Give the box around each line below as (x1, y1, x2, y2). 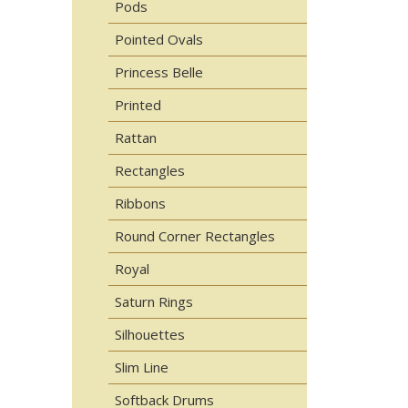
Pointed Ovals (114, 30, 203, 48)
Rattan (114, 128, 157, 147)
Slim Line (114, 358, 168, 376)
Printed (114, 96, 161, 114)
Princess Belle (114, 63, 203, 81)
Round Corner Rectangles (114, 227, 275, 245)
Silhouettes (114, 325, 185, 343)
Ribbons (114, 194, 166, 212)
